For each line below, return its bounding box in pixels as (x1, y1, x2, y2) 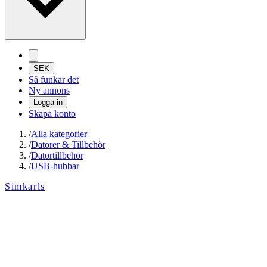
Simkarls (5, 181, 45, 192)
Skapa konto (29, 108, 76, 119)
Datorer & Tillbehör (31, 139, 105, 150)
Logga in (33, 98, 63, 107)
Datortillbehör (31, 150, 83, 161)
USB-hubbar (31, 161, 79, 172)
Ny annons (29, 85, 70, 96)
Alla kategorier (31, 129, 87, 139)
